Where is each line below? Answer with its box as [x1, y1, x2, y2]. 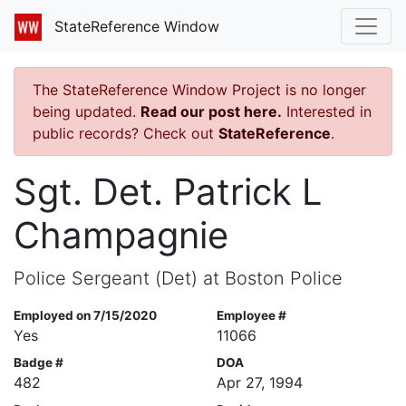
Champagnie [14, 212, 228, 257]
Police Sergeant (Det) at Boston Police [14, 266, 343, 289]
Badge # [14, 354, 63, 370]
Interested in [282, 101, 372, 121]
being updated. [33, 101, 140, 121]
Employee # [217, 307, 286, 323]
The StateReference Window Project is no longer [33, 80, 366, 99]
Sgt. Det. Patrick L [14, 169, 323, 214]
